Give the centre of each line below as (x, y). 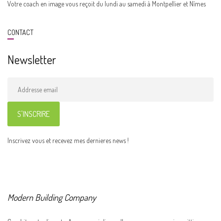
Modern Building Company (52, 197)
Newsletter (32, 59)
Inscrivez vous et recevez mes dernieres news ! (68, 140)
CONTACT (20, 32)
